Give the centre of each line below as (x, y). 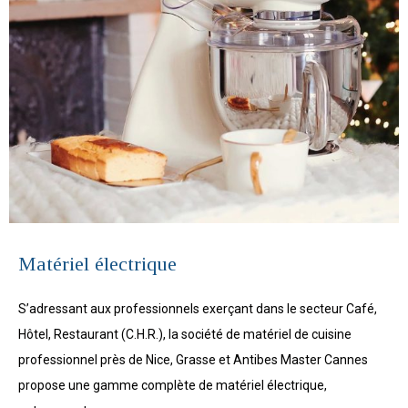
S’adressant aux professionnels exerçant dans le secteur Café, (198, 308)
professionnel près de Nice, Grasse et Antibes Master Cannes (193, 359)
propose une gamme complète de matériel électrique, (173, 385)
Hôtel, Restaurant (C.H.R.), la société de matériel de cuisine (185, 334)
